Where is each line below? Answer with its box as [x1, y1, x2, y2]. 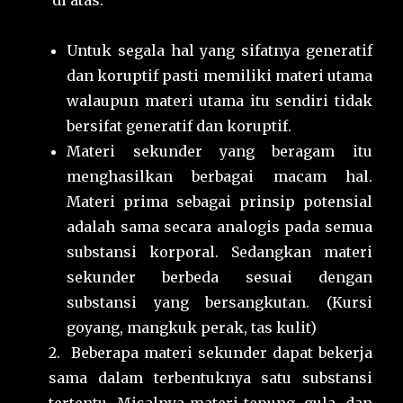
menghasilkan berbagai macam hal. [67, 167, 372, 186]
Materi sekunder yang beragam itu [67, 142, 372, 161]
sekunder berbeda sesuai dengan [67, 268, 372, 287]
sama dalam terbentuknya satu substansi [49, 369, 372, 388]
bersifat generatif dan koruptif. [67, 117, 292, 136]
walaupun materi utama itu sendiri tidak [67, 92, 372, 111]
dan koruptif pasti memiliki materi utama [67, 67, 372, 85]
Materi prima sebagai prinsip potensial [67, 193, 372, 211]
